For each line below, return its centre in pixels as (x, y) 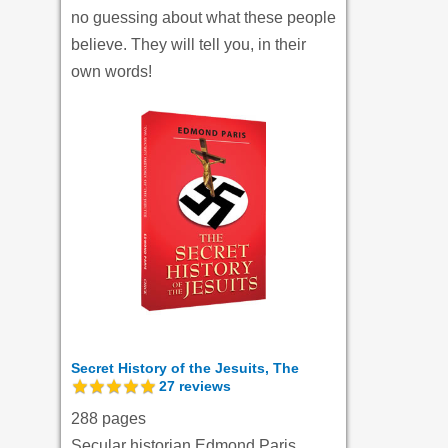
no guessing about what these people (203, 18)
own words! (111, 72)
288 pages (108, 419)
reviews (203, 386)
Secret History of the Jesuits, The (185, 368)
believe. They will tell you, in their (188, 45)
